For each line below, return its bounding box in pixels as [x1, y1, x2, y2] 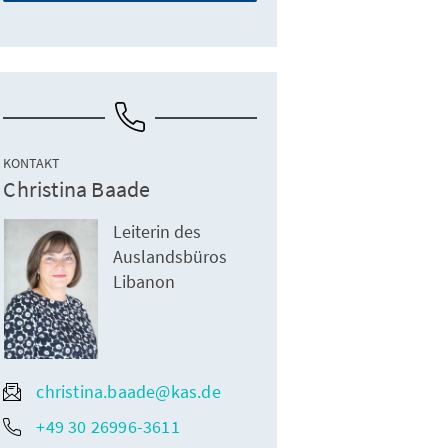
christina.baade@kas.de [36, 380, 221, 404]
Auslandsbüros [113, 245, 228, 269]
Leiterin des [113, 220, 202, 244]
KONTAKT [3, 154, 61, 173]
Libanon [113, 270, 176, 294]
